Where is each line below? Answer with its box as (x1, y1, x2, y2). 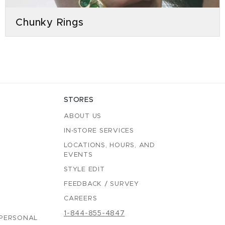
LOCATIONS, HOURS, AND (64, 142, 155, 149)
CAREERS (64, 195, 97, 202)
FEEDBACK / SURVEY (64, 181, 139, 188)
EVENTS (64, 152, 93, 159)
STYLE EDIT (64, 166, 105, 173)
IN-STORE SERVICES (64, 128, 134, 135)
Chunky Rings (16, 18, 84, 28)
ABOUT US (64, 113, 101, 120)
